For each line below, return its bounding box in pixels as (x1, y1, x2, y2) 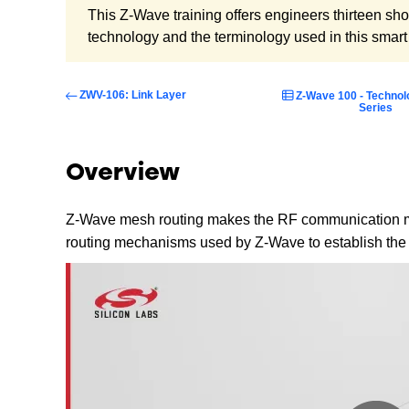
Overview (66, 161, 180, 186)
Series (359, 100, 393, 114)
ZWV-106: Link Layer (79, 88, 186, 101)
